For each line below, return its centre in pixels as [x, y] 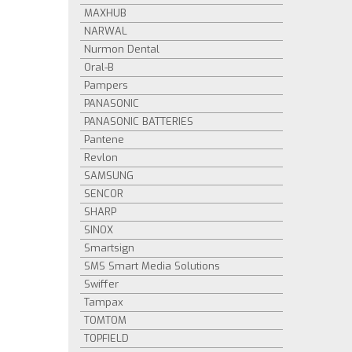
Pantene [104, 139]
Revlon [101, 158]
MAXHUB [105, 13]
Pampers [106, 85]
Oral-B [99, 67]
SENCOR [104, 194]
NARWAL [106, 31]
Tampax [104, 302]
